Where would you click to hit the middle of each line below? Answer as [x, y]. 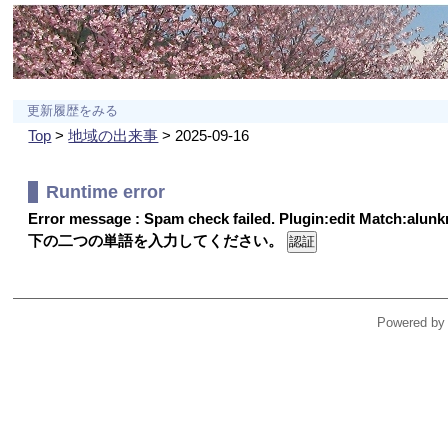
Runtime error [106, 192]
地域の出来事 [113, 135]
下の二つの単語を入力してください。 [158, 241]
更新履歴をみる [73, 111]
